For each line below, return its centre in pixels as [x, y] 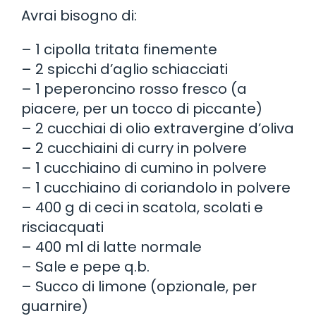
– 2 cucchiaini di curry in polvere [134, 148]
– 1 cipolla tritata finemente [119, 49]
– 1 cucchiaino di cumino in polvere [144, 168]
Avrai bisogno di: [79, 15]
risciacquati [62, 227]
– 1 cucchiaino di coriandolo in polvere [156, 187]
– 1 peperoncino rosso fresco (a [134, 89]
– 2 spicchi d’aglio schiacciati [124, 69]
